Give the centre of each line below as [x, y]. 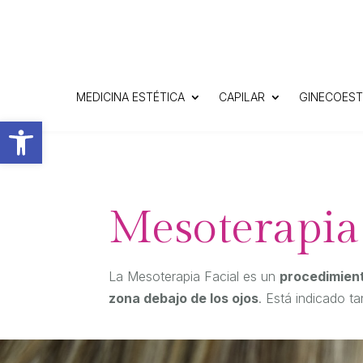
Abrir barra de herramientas [88, 128]
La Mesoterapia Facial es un [194, 276]
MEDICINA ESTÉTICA [130, 97]
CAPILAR [241, 97]
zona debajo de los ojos [184, 298]
